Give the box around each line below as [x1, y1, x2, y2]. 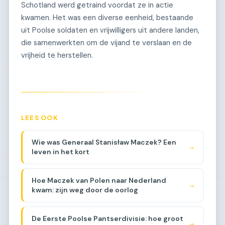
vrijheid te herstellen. [21, 50, 93, 60]
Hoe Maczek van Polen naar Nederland [31, 175, 166, 185]
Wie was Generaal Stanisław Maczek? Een [31, 137, 176, 147]
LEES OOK [21, 113, 58, 122]
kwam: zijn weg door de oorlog [31, 185, 138, 194]
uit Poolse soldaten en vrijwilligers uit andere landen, [21, 25, 199, 35]
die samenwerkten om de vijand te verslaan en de [21, 37, 192, 48]
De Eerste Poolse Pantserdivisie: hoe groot [31, 213, 183, 223]
